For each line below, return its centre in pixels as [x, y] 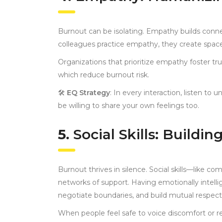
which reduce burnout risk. [104, 75]
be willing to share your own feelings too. [129, 106]
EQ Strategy [88, 93]
